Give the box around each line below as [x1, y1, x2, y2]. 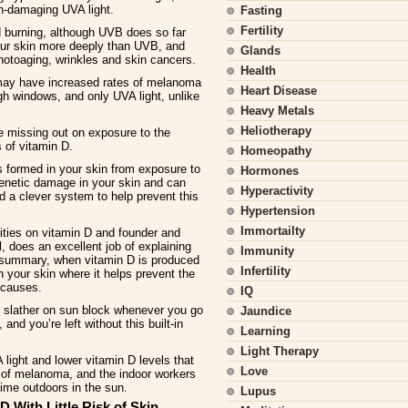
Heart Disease [240, 84, 317, 97]
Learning [240, 324, 291, 338]
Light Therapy [240, 344, 319, 358]
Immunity [240, 244, 294, 258]
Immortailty [240, 224, 305, 238]
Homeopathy [240, 144, 311, 158]
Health [240, 64, 276, 77]
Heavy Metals [240, 104, 314, 117]
